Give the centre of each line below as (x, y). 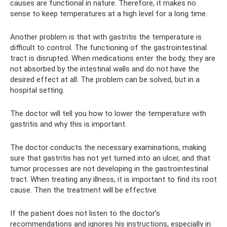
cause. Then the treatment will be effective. (84, 190)
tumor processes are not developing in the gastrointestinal (109, 168)
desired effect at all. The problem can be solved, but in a (105, 79)
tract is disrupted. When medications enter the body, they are (113, 58)
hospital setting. (37, 90)
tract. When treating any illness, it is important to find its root (113, 179)
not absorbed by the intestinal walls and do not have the (105, 69)
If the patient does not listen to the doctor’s (85, 213)
